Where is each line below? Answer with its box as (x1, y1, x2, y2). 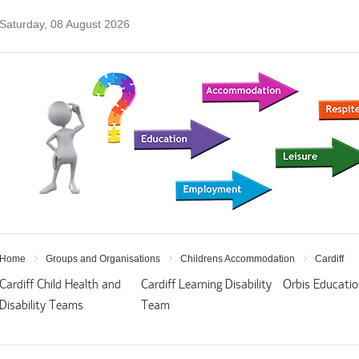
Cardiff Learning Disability (140, 278, 272, 292)
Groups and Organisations (46, 253, 160, 264)
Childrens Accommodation (180, 253, 295, 264)
